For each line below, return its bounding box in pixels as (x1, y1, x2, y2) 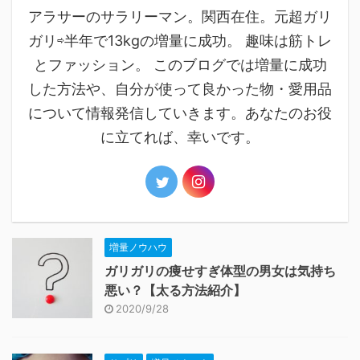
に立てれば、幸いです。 (100, 129, 260, 146)
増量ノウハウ (109, 241, 167, 254)
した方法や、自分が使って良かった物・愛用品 (28, 80, 332, 98)
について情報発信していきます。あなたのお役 (28, 104, 332, 122)
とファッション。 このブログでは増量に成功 (33, 56, 327, 74)
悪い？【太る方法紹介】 (104, 282, 246, 299)
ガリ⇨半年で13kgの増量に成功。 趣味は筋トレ (28, 32, 332, 50)
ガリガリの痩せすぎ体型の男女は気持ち (104, 263, 336, 280)
